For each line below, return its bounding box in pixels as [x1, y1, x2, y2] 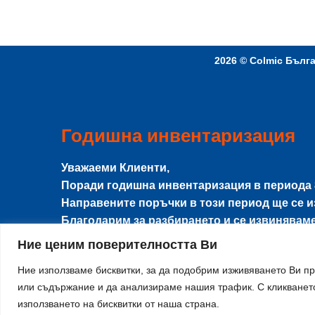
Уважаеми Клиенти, [61, 162, 169, 174]
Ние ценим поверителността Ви [18, 237, 217, 252]
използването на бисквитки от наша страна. [18, 297, 219, 309]
